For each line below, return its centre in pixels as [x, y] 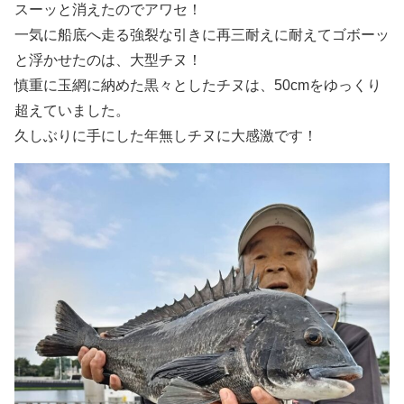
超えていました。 [72, 111]
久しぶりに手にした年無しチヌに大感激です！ [166, 136]
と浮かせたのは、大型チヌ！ [108, 60]
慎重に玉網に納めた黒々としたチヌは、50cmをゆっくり [198, 86]
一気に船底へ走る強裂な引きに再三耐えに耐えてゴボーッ [202, 35]
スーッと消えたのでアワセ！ [108, 10]
